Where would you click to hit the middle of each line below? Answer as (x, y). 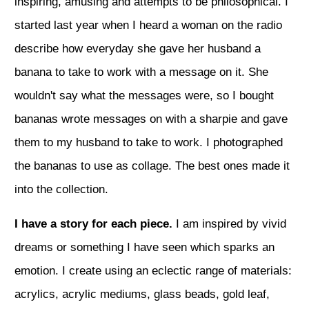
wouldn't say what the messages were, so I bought (144, 95)
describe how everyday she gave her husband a (138, 48)
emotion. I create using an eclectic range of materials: (153, 270)
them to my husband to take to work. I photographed (149, 142)
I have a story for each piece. (95, 223)
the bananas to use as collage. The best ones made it (152, 166)
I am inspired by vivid (231, 223)
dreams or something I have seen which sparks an (144, 247)
